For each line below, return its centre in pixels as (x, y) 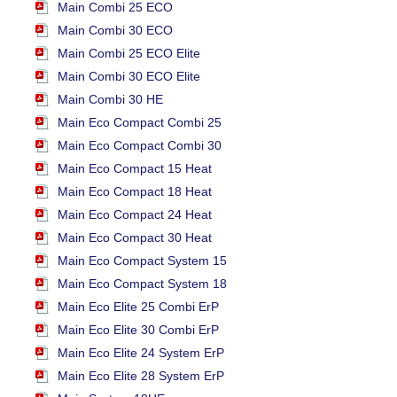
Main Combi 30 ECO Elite (129, 77)
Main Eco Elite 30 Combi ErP (138, 330)
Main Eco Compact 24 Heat (135, 215)
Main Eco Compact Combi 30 (140, 146)
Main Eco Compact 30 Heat (135, 238)
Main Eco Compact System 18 (142, 284)
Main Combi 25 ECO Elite (129, 54)
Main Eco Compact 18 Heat (135, 192)
